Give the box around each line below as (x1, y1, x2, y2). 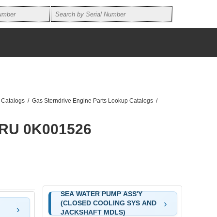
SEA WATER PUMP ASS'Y (60, 190, 142, 198)
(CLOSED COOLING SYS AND (60, 199, 156, 207)
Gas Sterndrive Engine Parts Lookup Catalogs (32, 97, 153, 105)
